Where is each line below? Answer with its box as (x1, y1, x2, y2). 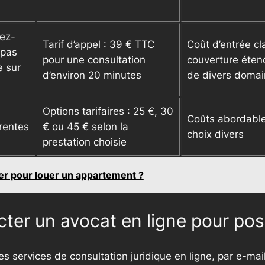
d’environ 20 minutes (43, 69, 141, 82)
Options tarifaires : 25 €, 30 (43, 105, 173, 118)
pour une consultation (43, 54, 146, 66)
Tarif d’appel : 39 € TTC (43, 38, 154, 51)
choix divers (187, 128, 244, 141)
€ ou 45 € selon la (43, 121, 128, 133)
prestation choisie (43, 136, 127, 148)
